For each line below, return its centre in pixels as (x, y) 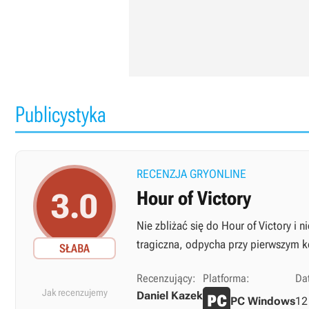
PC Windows (263, 301)
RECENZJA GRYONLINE (191, 174)
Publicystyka (61, 114)
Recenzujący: (166, 278)
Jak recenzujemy (74, 292)
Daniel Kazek (170, 296)
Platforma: (226, 278)
